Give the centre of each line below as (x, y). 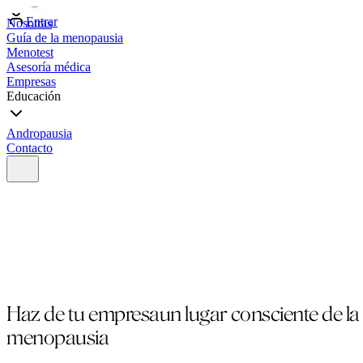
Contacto (30, 148)
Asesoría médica (49, 67)
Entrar (42, 21)
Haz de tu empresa (83, 314)
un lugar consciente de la (259, 314)
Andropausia (39, 133)
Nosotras (29, 23)
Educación (34, 96)
